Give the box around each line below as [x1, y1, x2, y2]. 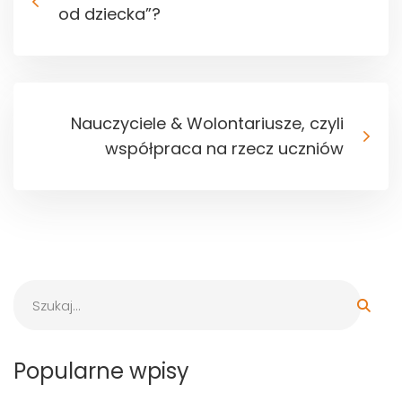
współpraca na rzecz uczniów [105, 137, 344, 161]
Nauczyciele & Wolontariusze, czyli [71, 112, 344, 135]
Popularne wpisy [13, 356, 189, 387]
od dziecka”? [58, 3, 161, 26]
